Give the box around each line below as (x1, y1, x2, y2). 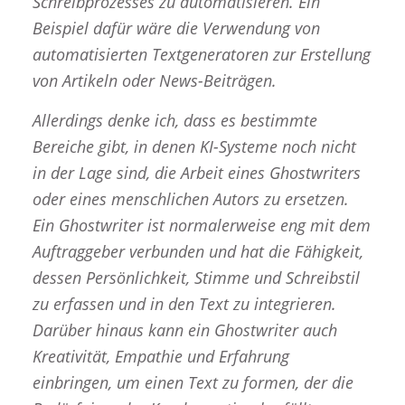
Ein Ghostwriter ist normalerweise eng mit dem (32, 214, 371, 237)
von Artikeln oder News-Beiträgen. (32, 69, 277, 91)
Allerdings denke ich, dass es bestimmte (32, 109, 317, 132)
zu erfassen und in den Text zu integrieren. (32, 293, 336, 316)
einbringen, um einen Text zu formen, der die (32, 372, 353, 394)
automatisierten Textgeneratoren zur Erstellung (32, 42, 371, 65)
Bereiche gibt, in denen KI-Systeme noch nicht (32, 136, 356, 158)
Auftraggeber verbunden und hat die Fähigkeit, (32, 240, 363, 263)
